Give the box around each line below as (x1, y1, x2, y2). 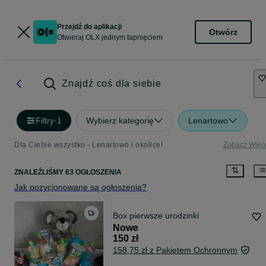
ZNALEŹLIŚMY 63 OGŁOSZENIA (14, 168, 122, 177)
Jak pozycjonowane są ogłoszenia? (14, 182, 147, 192)
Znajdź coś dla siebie (62, 78, 161, 88)
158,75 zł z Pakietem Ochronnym (113, 245, 237, 255)
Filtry (36, 116, 54, 125)
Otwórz (209, 27, 237, 37)
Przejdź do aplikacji (57, 23, 122, 31)
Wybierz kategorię (86, 116, 154, 125)
